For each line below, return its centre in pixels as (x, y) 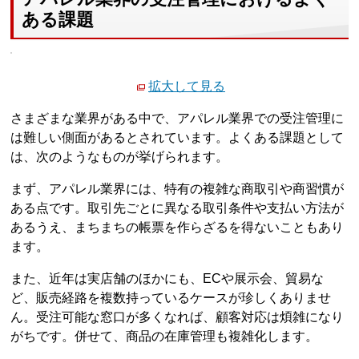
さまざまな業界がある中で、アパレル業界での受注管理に (177, 118)
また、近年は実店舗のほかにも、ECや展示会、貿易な (167, 278)
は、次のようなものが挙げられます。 (120, 156)
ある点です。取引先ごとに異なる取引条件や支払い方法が (177, 208)
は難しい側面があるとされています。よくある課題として (177, 137)
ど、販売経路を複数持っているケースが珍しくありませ (171, 297)
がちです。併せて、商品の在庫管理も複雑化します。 (165, 336)
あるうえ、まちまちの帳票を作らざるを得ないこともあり (177, 227)
